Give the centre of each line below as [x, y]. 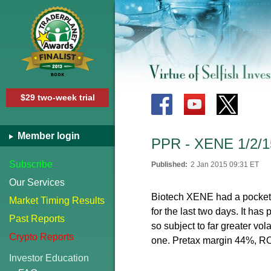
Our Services [37, 182]
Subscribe [31, 164]
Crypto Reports [41, 237]
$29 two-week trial [57, 97]
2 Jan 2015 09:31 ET [225, 165]
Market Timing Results [57, 201]
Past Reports [37, 219]
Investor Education [49, 258]
